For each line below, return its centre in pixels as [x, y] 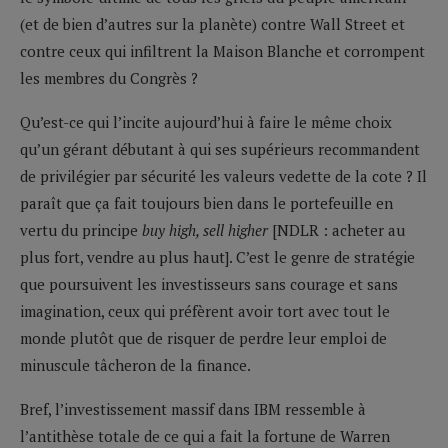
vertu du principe [81, 229]
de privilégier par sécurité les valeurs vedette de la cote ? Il [223, 175]
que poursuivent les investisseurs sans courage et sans [209, 283]
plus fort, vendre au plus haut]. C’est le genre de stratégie [217, 256]
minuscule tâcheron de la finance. [135, 364]
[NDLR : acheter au [338, 229]
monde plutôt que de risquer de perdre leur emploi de [203, 337]
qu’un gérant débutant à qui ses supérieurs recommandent [220, 148]
